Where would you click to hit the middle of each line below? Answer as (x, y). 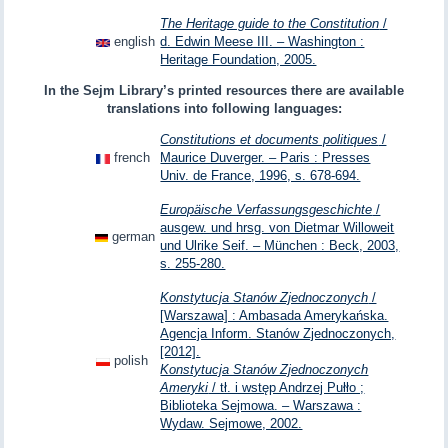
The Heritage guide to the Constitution (270, 24)
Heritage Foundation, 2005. (238, 60)
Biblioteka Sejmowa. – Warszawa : (261, 406)
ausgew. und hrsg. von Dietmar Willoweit (277, 228)
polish (131, 361)
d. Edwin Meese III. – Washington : (262, 42)
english (135, 42)
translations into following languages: (224, 109)
